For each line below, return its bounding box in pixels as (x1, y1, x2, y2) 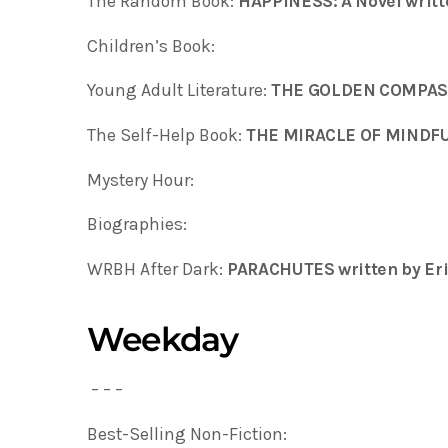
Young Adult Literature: (87, 80, 271, 101)
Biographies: (87, 214, 187, 235)
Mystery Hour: (87, 169, 194, 190)
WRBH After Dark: (87, 258, 227, 279)
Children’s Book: (87, 35, 215, 56)
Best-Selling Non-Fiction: (87, 423, 287, 444)
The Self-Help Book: (87, 124, 246, 145)
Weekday (87, 318, 238, 359)
